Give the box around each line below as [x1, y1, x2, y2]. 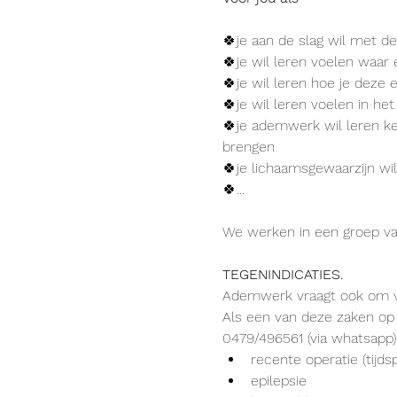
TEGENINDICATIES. [222, 266, 344, 283]
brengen [222, 138, 275, 155]
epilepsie [250, 372, 307, 389]
